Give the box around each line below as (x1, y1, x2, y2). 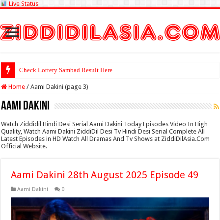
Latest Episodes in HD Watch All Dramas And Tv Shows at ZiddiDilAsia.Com (1, 135, 210, 142)
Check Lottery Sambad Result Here (19, 66, 113, 74)
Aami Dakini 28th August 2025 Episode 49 (11, 169, 199, 181)
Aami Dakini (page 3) (30, 83, 89, 90)
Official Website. (1, 142, 48, 150)
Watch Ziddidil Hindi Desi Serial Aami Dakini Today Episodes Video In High (1, 120, 208, 128)
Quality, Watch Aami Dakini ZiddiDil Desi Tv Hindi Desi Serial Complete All (1, 128, 205, 135)
